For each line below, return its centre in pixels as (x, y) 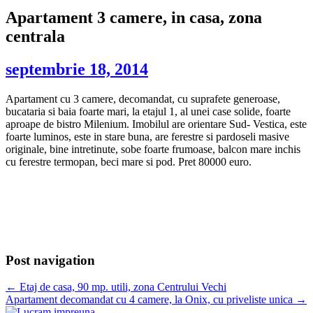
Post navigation (50, 260)
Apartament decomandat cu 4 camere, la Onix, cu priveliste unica (151, 300)
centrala (35, 37)
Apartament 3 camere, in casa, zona (134, 18)
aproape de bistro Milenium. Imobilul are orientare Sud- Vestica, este (156, 124)
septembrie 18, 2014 (77, 70)
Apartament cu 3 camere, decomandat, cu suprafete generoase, (143, 99)
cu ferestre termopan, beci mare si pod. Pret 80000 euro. (129, 161)
